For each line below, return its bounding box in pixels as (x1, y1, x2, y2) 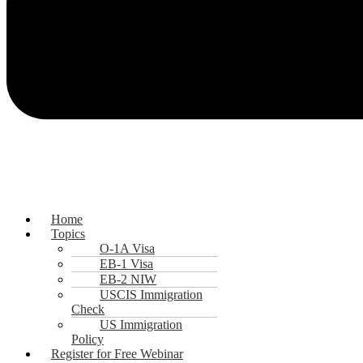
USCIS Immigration (100, 287, 203, 301)
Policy (71, 331, 104, 346)
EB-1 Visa (100, 256, 153, 271)
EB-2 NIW (100, 271, 156, 286)
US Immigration (100, 317, 182, 331)
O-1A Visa (100, 241, 155, 255)
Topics (51, 226, 85, 241)
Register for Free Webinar (51, 346, 183, 361)
